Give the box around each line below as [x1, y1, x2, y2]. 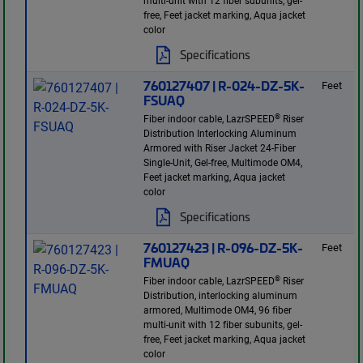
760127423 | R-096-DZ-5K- [143, 238, 304, 257]
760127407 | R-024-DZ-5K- [143, 76, 305, 95]
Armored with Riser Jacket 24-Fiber [143, 141, 297, 155]
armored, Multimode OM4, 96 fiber [143, 303, 293, 317]
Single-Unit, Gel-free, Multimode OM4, [143, 156, 303, 169]
